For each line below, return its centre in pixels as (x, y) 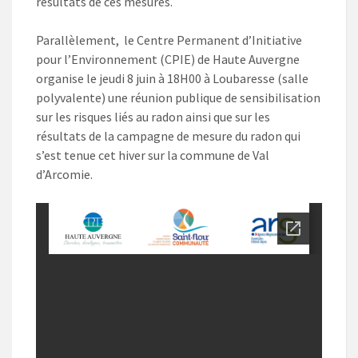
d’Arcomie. (64, 175)
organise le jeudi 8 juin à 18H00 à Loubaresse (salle (172, 79)
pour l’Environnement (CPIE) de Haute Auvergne (168, 60)
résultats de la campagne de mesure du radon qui (168, 136)
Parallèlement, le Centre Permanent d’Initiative (169, 40)
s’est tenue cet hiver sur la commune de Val (153, 155)
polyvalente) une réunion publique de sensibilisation (178, 98)
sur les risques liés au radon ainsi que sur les (153, 117)
